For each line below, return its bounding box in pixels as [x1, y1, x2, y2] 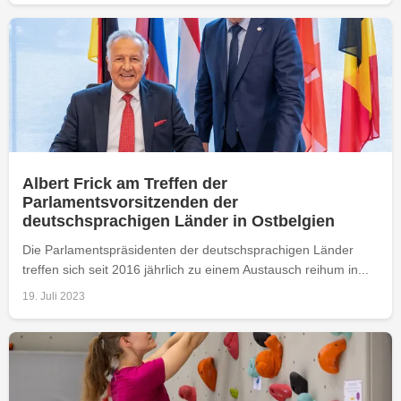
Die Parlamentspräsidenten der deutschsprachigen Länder [22, 242, 354, 257]
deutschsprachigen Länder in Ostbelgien [22, 211, 335, 230]
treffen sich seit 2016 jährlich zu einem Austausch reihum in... [22, 261, 369, 277]
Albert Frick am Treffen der [22, 174, 227, 192]
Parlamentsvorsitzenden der [22, 192, 238, 211]
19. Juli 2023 [22, 289, 85, 303]
